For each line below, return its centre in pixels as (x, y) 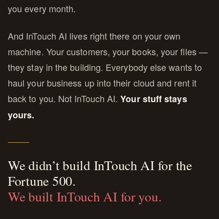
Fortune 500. (42, 181)
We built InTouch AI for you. (85, 197)
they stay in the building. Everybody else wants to (105, 67)
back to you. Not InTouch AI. (64, 99)
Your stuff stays (154, 99)
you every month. (42, 9)
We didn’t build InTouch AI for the (100, 165)
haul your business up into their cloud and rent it (102, 83)
